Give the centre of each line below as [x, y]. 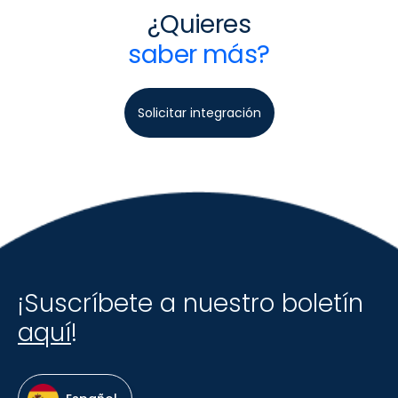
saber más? [199, 54]
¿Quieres [199, 24]
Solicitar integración [199, 112]
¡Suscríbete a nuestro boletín [191, 303]
